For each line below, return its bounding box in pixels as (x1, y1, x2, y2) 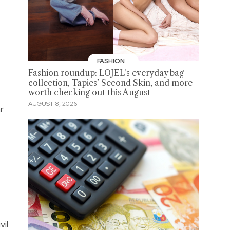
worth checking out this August (28, 87, 150, 98)
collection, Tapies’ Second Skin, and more (28, 78, 193, 88)
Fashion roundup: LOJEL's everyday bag (28, 68, 184, 78)
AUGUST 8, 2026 (28, 100, 77, 108)
